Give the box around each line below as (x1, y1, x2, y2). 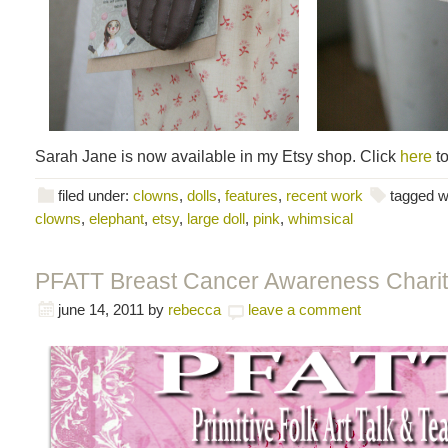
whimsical (288, 209, 353, 227)
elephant (89, 209, 144, 227)
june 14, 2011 (58, 300, 144, 318)
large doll (187, 209, 245, 227)
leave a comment (248, 300, 361, 318)
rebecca (168, 300, 221, 318)
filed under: (58, 186, 133, 204)
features (225, 186, 278, 204)
